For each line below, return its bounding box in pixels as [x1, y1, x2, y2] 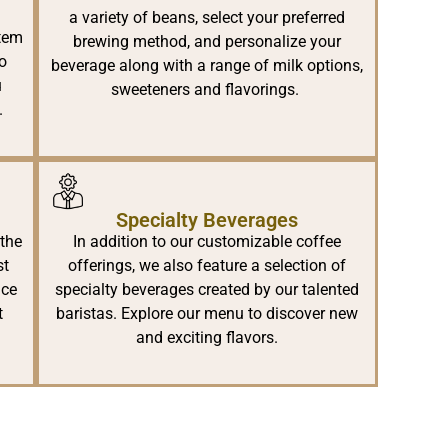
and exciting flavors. [136, 328, 278, 348]
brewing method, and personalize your [73, 32, 341, 52]
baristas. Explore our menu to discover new [56, 304, 358, 324]
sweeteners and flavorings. [111, 80, 303, 100]
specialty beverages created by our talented [55, 280, 359, 300]
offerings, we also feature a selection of [68, 256, 346, 276]
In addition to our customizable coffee [73, 232, 341, 252]
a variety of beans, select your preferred [69, 8, 345, 28]
